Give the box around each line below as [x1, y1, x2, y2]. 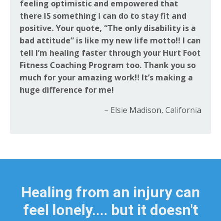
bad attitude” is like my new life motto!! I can [20, 35, 201, 46]
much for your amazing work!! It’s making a [20, 72, 193, 83]
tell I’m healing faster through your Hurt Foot [20, 47, 201, 59]
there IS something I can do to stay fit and [20, 10, 186, 22]
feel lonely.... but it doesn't [23, 201, 198, 219]
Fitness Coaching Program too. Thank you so [20, 60, 196, 71]
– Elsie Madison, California [104, 105, 201, 116]
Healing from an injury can [21, 184, 200, 201]
